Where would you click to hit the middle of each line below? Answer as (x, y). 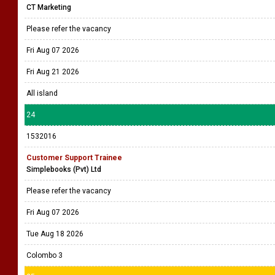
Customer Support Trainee (74, 158)
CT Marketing (49, 7)
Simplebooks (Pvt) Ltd (64, 169)
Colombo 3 (45, 255)
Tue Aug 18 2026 (55, 234)
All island (42, 93)
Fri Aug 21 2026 (53, 72)
